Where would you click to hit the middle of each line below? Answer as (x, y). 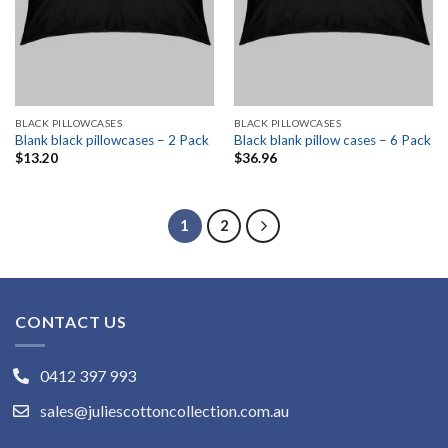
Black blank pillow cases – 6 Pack (332, 139)
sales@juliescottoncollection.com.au (164, 410)
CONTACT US (71, 321)
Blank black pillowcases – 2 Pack (111, 139)
